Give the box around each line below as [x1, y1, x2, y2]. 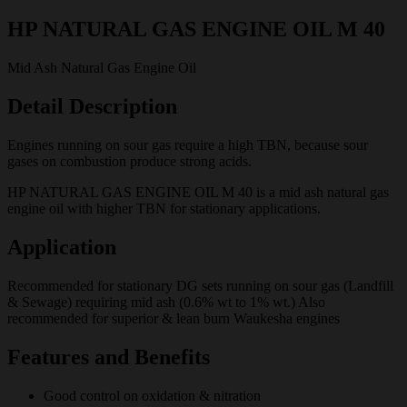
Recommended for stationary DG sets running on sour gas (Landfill [7, 277, 393, 293]
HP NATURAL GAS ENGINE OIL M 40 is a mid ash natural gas [7, 184, 389, 201]
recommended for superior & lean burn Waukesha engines [7, 310, 340, 326]
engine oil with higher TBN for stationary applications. [7, 201, 321, 217]
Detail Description [7, 94, 177, 119]
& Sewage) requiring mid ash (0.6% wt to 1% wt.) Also [7, 293, 325, 310]
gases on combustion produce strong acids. [7, 154, 252, 170]
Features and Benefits [7, 344, 210, 369]
